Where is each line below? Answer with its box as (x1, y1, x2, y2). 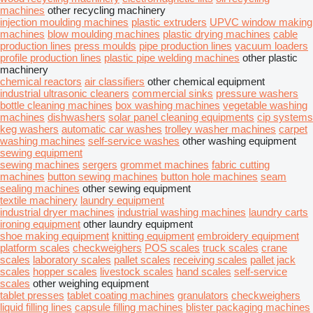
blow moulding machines (48, 28, 160, 40)
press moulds (74, 40, 136, 52)
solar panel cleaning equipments (108, 111, 254, 123)
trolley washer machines (165, 123, 276, 135)
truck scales (203, 242, 259, 254)
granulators (177, 289, 228, 301)
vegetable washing (223, 99, 307, 111)
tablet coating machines (67, 289, 175, 301)
